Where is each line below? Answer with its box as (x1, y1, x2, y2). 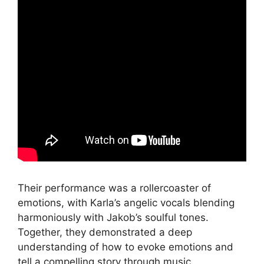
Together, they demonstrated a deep (18, 226, 192, 238)
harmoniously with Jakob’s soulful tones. (18, 211, 209, 223)
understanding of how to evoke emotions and (18, 240, 233, 253)
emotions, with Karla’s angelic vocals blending (18, 196, 235, 209)
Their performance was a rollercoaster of (18, 181, 211, 194)
